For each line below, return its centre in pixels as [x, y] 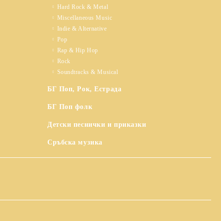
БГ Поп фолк [70, 107]
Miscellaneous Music [85, 18]
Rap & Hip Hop [77, 50]
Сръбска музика [75, 142]
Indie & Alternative [82, 29]
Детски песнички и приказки [97, 125]
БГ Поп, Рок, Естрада [85, 89]
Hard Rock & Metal [83, 7]
